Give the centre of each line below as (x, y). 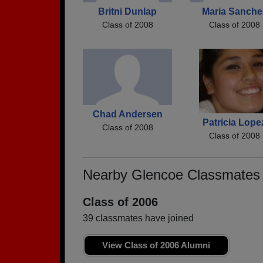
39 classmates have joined (138, 218)
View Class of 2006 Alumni (156, 245)
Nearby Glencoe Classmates (171, 175)
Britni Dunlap (127, 11)
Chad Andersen (127, 114)
